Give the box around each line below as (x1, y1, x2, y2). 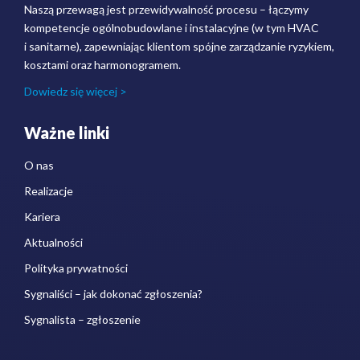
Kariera (24, 209, 60, 223)
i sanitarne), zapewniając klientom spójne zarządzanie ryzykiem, (24, 39, 334, 53)
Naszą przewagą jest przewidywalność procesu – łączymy (24, 2, 309, 16)
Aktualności (24, 235, 83, 249)
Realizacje (24, 183, 73, 198)
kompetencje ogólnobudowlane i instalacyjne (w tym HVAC (24, 20, 319, 35)
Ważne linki (24, 122, 109, 142)
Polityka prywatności (24, 260, 128, 275)
